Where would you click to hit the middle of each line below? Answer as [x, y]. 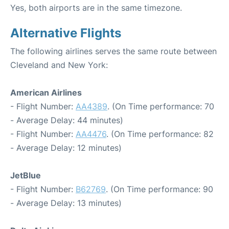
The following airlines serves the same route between [113, 51]
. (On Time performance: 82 [160, 134]
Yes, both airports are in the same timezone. [96, 8]
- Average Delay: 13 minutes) [66, 203]
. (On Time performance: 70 [161, 106]
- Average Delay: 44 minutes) [67, 120]
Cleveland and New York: [59, 65]
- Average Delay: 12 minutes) [66, 148]
